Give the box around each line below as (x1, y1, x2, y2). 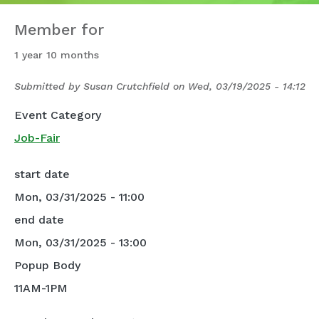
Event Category (14, 108, 101, 122)
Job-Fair (14, 131, 60, 145)
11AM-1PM (14, 281, 68, 296)
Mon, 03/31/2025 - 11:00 (14, 190, 145, 204)
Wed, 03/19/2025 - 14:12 (188, 80, 305, 92)
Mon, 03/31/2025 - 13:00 (14, 236, 147, 250)
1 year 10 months (14, 49, 99, 61)
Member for (14, 21, 104, 38)
